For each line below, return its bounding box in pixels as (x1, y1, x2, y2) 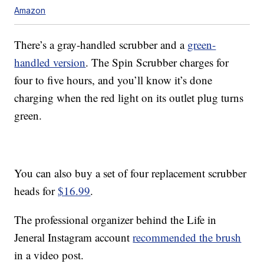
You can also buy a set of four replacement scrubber (14, 166, 247, 181)
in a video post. (14, 247, 84, 263)
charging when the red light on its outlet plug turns (14, 90, 244, 105)
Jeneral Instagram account (14, 230, 133, 245)
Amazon (14, 5, 46, 16)
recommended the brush (133, 230, 242, 245)
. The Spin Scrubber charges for (85, 55, 229, 70)
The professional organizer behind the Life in (14, 212, 217, 227)
